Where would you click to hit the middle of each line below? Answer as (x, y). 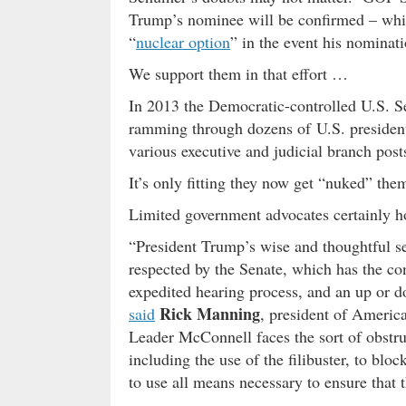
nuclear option (183, 41)
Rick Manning (210, 313)
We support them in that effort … (238, 73)
